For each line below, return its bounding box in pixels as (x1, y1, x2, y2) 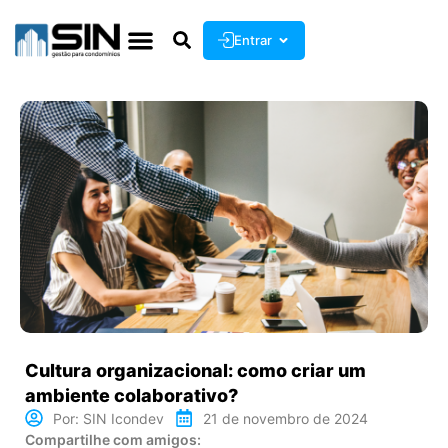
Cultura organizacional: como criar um (25, 359, 366, 381)
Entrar (234, 31, 273, 48)
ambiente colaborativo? (25, 384, 238, 406)
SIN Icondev (79, 409, 164, 427)
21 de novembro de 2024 (203, 409, 368, 427)
